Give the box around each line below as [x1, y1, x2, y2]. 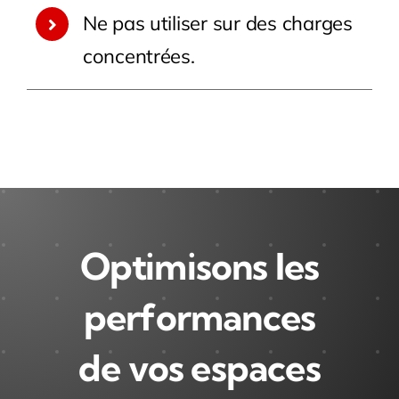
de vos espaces [78, 346, 321, 391]
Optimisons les [79, 244, 320, 289]
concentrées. [82, 44, 195, 69]
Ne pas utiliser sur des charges [82, 11, 353, 37]
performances [83, 295, 316, 340]
